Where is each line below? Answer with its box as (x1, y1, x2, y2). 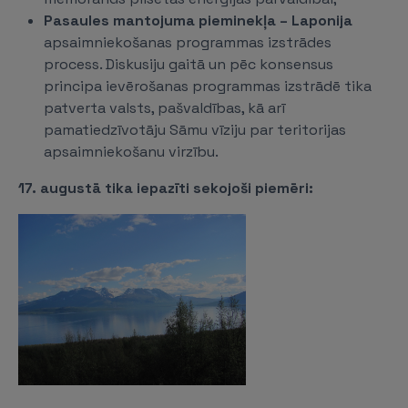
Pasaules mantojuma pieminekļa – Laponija (44, 11, 352, 30)
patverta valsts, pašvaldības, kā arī (44, 98, 285, 117)
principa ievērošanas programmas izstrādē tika (44, 76, 372, 96)
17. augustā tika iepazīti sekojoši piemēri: (18, 178, 313, 198)
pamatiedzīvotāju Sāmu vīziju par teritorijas (44, 120, 346, 139)
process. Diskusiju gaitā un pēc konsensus (44, 55, 333, 74)
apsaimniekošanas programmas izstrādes (44, 33, 331, 52)
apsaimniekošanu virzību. (44, 142, 219, 161)
